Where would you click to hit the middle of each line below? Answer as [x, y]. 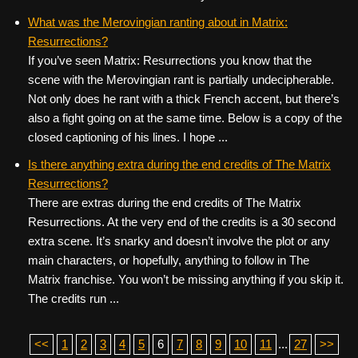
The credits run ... [74, 298]
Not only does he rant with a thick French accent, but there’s [184, 99]
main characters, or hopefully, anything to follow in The [169, 260]
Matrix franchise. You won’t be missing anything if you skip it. [186, 279]
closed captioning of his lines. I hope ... [128, 137]
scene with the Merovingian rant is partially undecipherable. [181, 80]
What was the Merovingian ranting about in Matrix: [158, 22]
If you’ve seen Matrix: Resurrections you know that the [170, 60]
